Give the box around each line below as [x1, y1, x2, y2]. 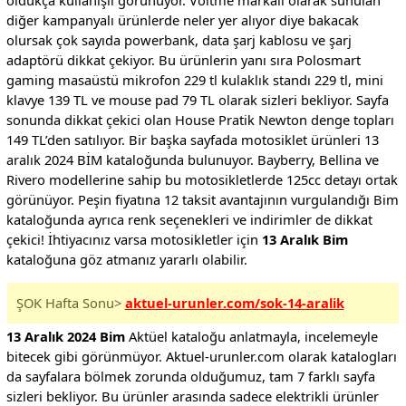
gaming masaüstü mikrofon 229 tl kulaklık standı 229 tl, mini [5, 71, 383, 90]
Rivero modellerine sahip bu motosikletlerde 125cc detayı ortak [5, 170, 398, 189]
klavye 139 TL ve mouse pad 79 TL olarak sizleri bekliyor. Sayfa [5, 91, 389, 110]
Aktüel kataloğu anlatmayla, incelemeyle [124, 326, 378, 345]
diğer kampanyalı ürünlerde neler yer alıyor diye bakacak [5, 11, 359, 30]
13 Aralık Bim [261, 230, 348, 249]
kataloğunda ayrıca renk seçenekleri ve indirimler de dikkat [5, 210, 372, 229]
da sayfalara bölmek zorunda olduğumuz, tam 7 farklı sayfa [5, 366, 375, 385]
